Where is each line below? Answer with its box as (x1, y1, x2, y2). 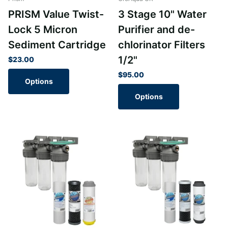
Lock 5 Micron (8, 23, 77, 36)
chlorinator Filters (118, 39, 205, 51)
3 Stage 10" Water (118, 8, 207, 21)
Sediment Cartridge (8, 39, 106, 51)
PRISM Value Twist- (8, 8, 104, 21)
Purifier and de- (118, 23, 195, 36)
